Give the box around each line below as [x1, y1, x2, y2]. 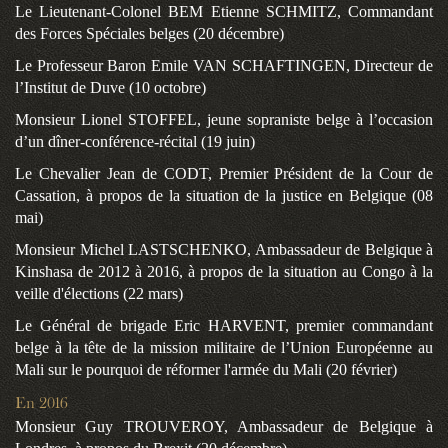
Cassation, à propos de [15, 187, 163, 205]
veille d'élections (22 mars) [15, 285, 183, 303]
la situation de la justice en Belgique [162, 187, 407, 205]
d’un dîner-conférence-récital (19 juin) [15, 133, 255, 151]
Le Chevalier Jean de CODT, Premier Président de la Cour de [15, 165, 433, 183]
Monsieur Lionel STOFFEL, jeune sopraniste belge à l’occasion [15, 111, 433, 129]
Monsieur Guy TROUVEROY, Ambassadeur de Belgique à [15, 418, 433, 436]
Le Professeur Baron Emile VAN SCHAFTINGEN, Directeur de [15, 57, 433, 75]
